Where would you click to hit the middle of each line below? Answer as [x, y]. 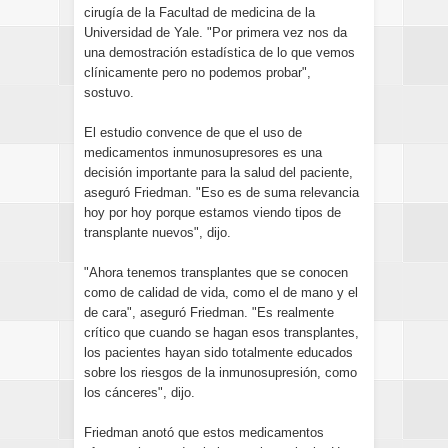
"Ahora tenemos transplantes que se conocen [216, 272]
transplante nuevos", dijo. [157, 232]
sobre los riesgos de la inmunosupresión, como [220, 372]
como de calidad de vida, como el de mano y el [221, 292]
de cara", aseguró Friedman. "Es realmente [209, 312]
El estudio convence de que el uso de [193, 132]
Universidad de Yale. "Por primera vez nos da [215, 32]
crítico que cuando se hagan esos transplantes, [221, 332]
